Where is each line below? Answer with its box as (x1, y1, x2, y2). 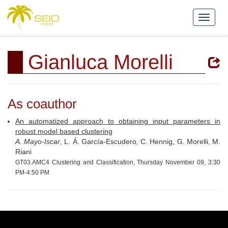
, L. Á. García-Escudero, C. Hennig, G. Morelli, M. (60, 137, 221, 146)
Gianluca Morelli (28, 51, 173, 73)
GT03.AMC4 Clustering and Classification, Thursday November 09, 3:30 (15, 159, 220, 166)
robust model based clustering (15, 127, 112, 135)
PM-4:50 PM (15, 169, 49, 176)
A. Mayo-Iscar (15, 137, 61, 146)
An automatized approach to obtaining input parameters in (15, 117, 220, 125)
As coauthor (8, 96, 77, 111)
